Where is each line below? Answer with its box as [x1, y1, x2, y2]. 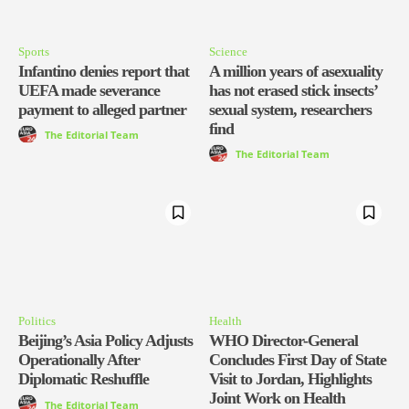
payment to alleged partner [18, 100, 186, 119]
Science [209, 44, 247, 58]
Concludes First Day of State [209, 351, 386, 370]
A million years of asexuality [209, 61, 383, 80]
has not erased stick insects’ [209, 80, 378, 100]
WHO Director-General [209, 331, 358, 351]
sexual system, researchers [209, 100, 372, 119]
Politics [18, 314, 56, 329]
